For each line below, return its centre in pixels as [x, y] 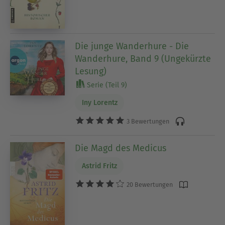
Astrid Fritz [99, 166]
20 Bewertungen [149, 184]
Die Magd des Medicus [121, 148]
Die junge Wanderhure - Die [132, 46]
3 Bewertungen [147, 121]
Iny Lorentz [99, 103]
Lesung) [91, 72]
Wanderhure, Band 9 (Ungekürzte [143, 59]
